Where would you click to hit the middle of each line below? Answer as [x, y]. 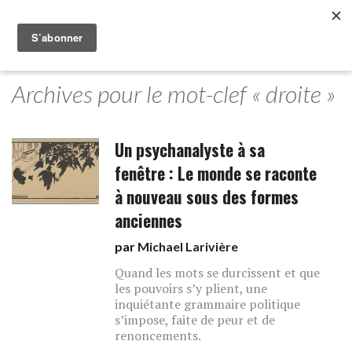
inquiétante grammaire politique [208, 304]
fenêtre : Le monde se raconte [216, 173]
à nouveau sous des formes [207, 197]
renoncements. [158, 335]
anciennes [149, 220]
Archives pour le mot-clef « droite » [174, 93]
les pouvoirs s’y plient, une [191, 288]
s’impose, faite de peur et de [195, 320]
